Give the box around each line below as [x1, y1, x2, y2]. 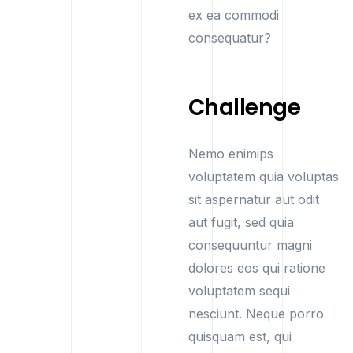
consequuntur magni [188, 237, 312, 253]
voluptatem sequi [188, 283, 290, 299]
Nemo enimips [188, 146, 273, 162]
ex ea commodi [188, 7, 279, 23]
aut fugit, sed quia [188, 214, 294, 230]
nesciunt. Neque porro [188, 306, 324, 321]
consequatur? [188, 30, 271, 46]
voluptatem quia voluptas [188, 169, 339, 184]
